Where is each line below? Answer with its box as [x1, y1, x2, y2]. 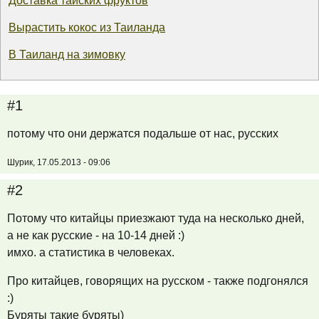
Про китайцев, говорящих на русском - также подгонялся [7, 274, 308, 287]
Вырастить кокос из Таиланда [9, 21, 165, 33]
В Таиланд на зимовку [9, 48, 125, 61]
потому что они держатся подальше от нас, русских [7, 127, 278, 140]
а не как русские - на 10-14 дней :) [7, 229, 184, 241]
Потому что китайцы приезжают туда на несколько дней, [7, 211, 304, 224]
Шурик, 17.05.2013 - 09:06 [7, 157, 110, 167]
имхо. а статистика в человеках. [7, 246, 174, 258]
